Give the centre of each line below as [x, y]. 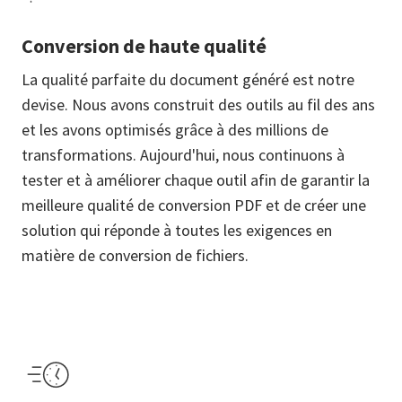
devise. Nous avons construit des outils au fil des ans [198, 105]
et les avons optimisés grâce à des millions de [175, 130]
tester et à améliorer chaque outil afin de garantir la [196, 180]
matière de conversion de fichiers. [135, 255]
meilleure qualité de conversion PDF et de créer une [194, 205]
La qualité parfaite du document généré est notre [188, 79]
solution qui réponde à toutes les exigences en [177, 230]
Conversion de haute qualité [144, 46]
